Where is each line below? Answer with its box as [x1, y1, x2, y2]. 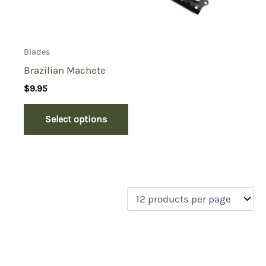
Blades [24, 46, 51, 57]
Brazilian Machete [24, 64, 106, 76]
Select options [45, 113, 107, 125]
